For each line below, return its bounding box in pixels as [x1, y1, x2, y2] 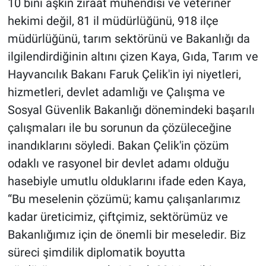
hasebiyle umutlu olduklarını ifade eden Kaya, [7, 174, 246, 189]
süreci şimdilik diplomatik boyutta [7, 245, 185, 260]
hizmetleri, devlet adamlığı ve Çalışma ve [7, 85, 225, 100]
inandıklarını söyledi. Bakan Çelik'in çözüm [7, 138, 229, 153]
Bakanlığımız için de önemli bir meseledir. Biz [7, 227, 246, 242]
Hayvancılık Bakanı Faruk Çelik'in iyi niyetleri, [7, 67, 241, 82]
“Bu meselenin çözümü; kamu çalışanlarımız [7, 192, 240, 207]
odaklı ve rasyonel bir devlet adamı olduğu [7, 156, 229, 171]
